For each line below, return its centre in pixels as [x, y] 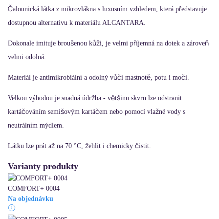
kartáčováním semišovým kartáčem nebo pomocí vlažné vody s [97, 112]
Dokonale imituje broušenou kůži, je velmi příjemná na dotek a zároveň [108, 44]
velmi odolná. [28, 57]
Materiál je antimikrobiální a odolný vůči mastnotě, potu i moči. [99, 78]
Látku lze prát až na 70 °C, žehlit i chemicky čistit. [81, 146]
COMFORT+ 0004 [34, 189]
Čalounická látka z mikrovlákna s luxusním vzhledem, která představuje [107, 9]
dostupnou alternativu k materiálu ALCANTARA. [77, 23]
